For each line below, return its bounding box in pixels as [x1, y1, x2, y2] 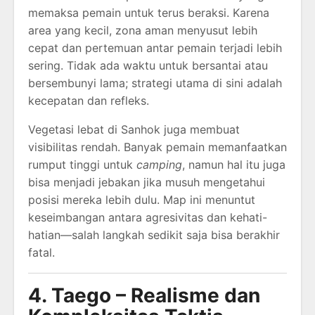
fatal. [28, 245, 55, 259]
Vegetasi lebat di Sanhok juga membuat [28, 122, 240, 136]
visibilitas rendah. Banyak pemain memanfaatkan [28, 139, 287, 154]
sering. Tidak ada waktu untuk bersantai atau [28, 58, 268, 72]
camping [136, 157, 182, 172]
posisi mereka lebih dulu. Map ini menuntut [28, 192, 255, 207]
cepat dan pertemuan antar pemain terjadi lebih [28, 40, 282, 55]
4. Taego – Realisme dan [28, 283, 260, 307]
